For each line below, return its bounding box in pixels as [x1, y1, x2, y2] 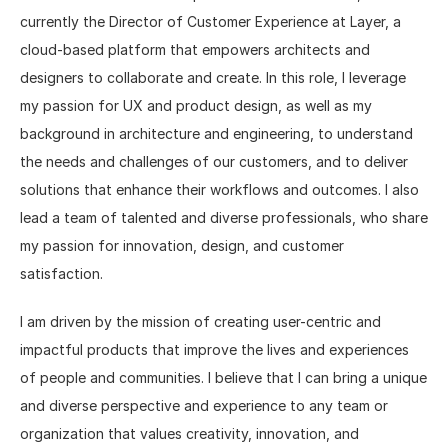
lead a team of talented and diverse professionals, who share [20, 209, 428, 226]
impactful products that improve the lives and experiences [20, 341, 409, 358]
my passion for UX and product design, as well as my [20, 97, 372, 114]
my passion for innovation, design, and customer [20, 237, 344, 254]
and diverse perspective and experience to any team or [20, 397, 388, 414]
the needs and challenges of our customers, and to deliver [20, 153, 408, 170]
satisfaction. [20, 265, 103, 282]
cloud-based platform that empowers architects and [20, 41, 370, 58]
